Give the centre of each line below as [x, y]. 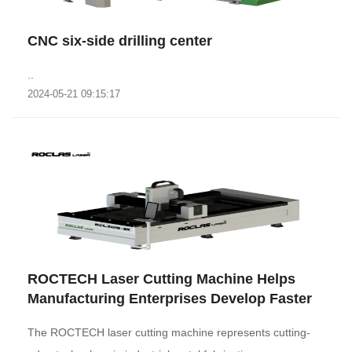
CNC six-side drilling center [120, 41]
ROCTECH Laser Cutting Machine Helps [161, 279]
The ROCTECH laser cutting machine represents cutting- [169, 332]
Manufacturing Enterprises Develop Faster [170, 299]
